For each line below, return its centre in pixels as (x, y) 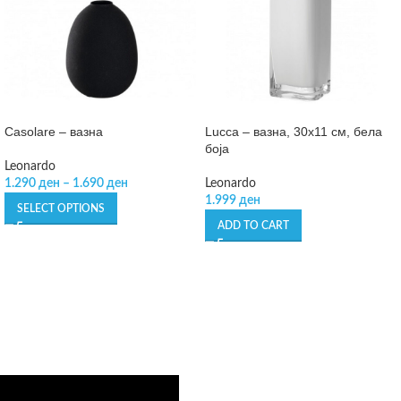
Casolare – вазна (54, 131)
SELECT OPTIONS (61, 208)
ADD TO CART (253, 225)
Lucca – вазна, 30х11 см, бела (294, 131)
